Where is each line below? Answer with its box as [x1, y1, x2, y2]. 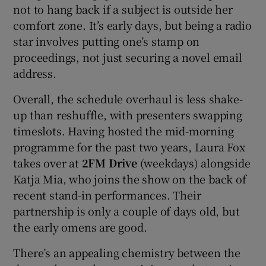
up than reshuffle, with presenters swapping [13, 106, 242, 122]
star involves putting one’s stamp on [13, 33, 200, 49]
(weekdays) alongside [137, 154, 251, 170]
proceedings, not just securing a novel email [13, 49, 242, 65]
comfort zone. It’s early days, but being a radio [13, 17, 252, 33]
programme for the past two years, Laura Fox [13, 138, 245, 154]
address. [13, 65, 56, 81]
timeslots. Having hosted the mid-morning [13, 122, 234, 138]
